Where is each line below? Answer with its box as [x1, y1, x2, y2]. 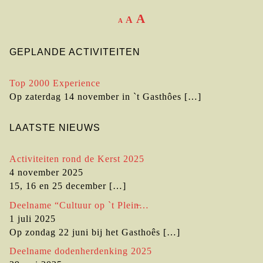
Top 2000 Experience [9, 77, 100, 88]
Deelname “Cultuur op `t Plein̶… [9, 200, 149, 210]
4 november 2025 [9, 167, 83, 177]
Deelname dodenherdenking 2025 [9, 246, 152, 257]
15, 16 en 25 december [9, 180, 106, 191]
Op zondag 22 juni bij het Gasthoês [9, 227, 160, 237]
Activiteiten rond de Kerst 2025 [9, 153, 144, 164]
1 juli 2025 [9, 213, 56, 224]
